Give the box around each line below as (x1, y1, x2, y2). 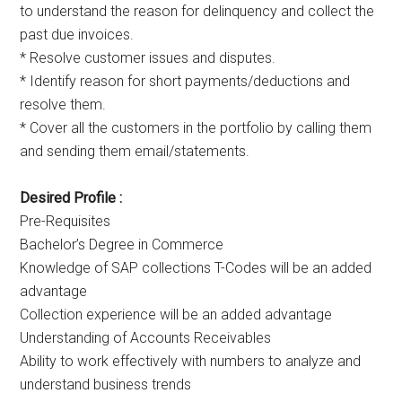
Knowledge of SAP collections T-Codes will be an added (20, 259, 372, 277)
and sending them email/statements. (20, 143, 250, 161)
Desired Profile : (20, 189, 123, 207)
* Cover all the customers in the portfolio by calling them (20, 119, 372, 137)
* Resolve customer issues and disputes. (20, 49, 276, 67)
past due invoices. (20, 26, 135, 44)
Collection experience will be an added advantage (20, 306, 333, 324)
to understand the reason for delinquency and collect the (20, 3, 375, 21)
